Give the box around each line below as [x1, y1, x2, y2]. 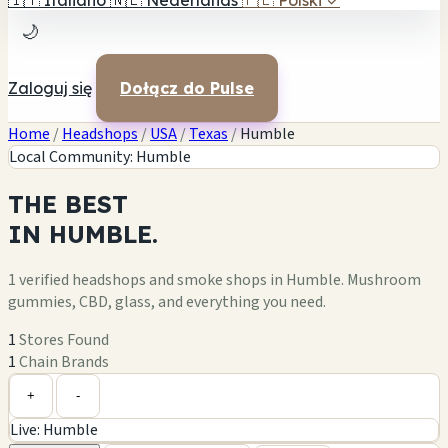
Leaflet [299, 356, 336, 374]
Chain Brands [19, 350, 109, 373]
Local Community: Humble [9, 146, 191, 168]
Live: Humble [10, 418, 98, 441]
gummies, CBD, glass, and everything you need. [8, 290, 326, 313]
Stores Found [19, 328, 109, 351]
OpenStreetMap [354, 356, 434, 374]
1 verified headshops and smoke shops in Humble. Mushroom [8, 268, 421, 291]
